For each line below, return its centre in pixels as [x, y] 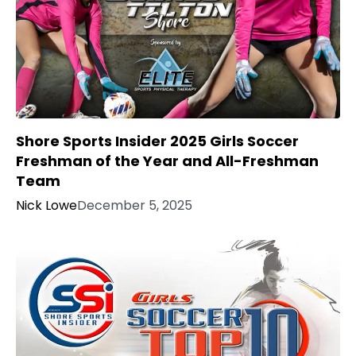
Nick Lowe [46, 206]
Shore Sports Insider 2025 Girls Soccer [157, 141]
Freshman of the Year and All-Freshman [167, 161]
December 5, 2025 [135, 206]
